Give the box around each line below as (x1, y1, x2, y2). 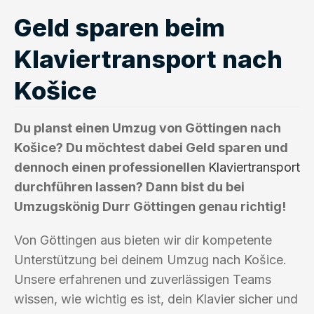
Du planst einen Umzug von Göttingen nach (14, 120, 281, 135)
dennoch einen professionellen (14, 159, 208, 175)
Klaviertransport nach (14, 43, 282, 74)
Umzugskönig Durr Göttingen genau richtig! (14, 198, 286, 214)
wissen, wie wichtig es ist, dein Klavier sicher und (14, 291, 298, 306)
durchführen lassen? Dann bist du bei (14, 179, 245, 194)
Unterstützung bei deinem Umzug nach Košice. (14, 252, 287, 267)
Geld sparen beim (14, 12, 225, 42)
